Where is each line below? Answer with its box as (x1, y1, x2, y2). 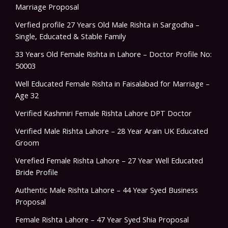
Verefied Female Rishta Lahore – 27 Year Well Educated (15, 155, 203, 166)
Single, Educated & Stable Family (15, 31, 126, 42)
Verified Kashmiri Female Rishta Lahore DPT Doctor (15, 108, 192, 119)
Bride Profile (15, 167, 58, 178)
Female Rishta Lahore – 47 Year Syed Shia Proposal (15, 214, 189, 225)
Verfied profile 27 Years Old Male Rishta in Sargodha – (15, 19, 199, 30)
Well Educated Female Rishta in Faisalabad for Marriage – (15, 78, 210, 89)
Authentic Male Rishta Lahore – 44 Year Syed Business (15, 185, 198, 195)
